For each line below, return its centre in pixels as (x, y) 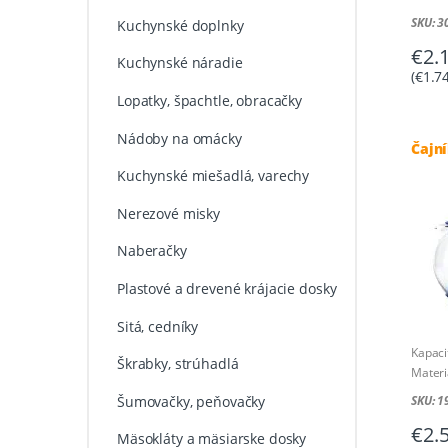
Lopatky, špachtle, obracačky (209, 100)
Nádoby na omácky (179, 138)
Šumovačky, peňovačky (191, 401)
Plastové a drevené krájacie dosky (226, 288)
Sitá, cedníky (157, 326)
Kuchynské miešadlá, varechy (213, 176)
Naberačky (151, 251)
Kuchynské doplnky (180, 25)
